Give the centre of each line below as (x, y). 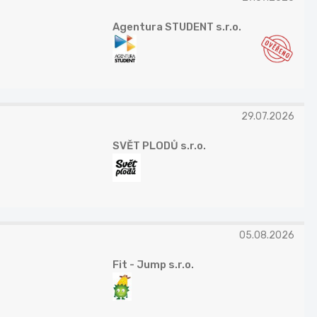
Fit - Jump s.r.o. (153, 265)
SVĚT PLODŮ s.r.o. (159, 146)
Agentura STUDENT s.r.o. (177, 27)
